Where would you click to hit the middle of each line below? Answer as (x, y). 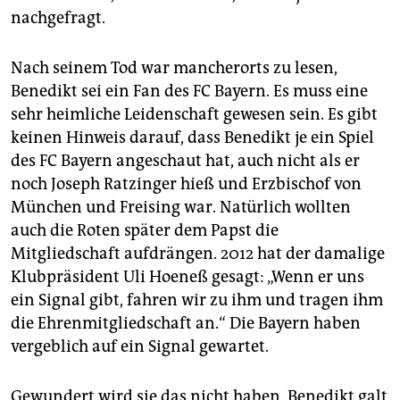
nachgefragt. (58, 17)
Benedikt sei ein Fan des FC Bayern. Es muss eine (189, 91)
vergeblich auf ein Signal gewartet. (140, 346)
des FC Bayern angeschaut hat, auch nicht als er (185, 160)
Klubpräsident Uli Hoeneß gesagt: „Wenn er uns (187, 276)
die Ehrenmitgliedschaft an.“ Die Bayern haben (186, 323)
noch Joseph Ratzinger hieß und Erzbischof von (186, 183)
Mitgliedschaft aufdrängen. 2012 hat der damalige (198, 253)
